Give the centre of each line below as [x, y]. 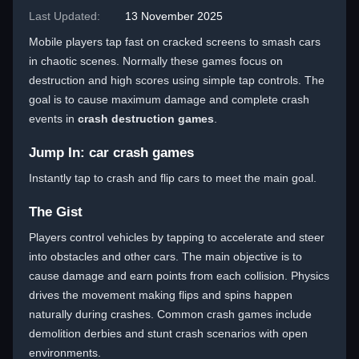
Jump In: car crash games [111, 153]
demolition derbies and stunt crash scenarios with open [168, 333]
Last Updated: [65, 16]
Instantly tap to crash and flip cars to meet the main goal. [173, 178]
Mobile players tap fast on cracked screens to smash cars [175, 42]
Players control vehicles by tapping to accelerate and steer [177, 237]
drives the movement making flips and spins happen [161, 295]
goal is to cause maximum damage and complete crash [169, 99]
